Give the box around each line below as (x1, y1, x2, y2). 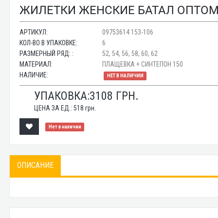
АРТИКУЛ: (19, 28, 48, 36)
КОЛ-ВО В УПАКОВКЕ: (19, 39, 78, 47)
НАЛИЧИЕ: (19, 71, 49, 79)
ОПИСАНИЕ (17, 161, 54, 170)
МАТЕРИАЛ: (19, 60, 53, 68)
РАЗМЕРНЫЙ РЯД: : (19, 50, 74, 57)
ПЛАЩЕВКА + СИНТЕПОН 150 (102, 60, 183, 68)
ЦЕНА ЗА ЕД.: (34, 104, 74, 112)
